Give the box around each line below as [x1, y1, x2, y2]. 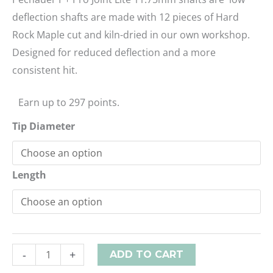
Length [12, 168, 46, 182]
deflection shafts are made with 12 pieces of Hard [12, 10, 239, 24]
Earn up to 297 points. [18, 96, 119, 110]
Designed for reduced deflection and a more [12, 46, 216, 60]
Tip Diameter [12, 119, 75, 133]
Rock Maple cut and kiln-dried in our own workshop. [12, 28, 250, 42]
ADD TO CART [110, 249, 184, 261]
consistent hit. [12, 63, 77, 77]
